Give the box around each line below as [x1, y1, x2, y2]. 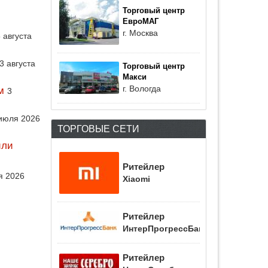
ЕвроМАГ [123, 17, 159, 26]
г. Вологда [123, 84, 161, 93]
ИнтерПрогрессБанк [123, 224, 208, 233]
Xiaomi [123, 175, 150, 184]
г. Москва [123, 28, 158, 38]
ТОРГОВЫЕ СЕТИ [57, 123, 139, 134]
